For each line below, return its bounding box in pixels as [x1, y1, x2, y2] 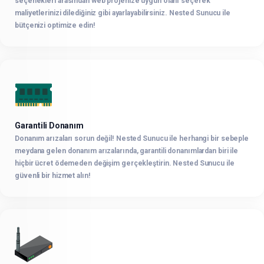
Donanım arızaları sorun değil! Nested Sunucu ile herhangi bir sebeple [15, 134, 249, 143]
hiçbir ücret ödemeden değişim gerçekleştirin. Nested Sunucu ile [15, 159, 235, 167]
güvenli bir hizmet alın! [15, 171, 91, 180]
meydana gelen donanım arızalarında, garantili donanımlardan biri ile [15, 146, 239, 155]
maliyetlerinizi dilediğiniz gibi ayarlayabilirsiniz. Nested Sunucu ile [15, 8, 230, 17]
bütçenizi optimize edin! [15, 21, 95, 29]
